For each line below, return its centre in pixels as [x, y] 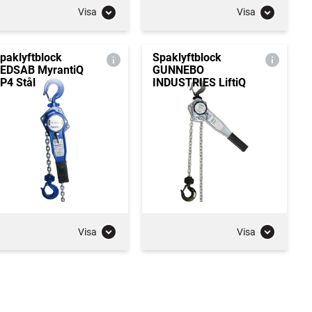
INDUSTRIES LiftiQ [199, 82]
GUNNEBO [178, 70]
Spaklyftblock [187, 57]
